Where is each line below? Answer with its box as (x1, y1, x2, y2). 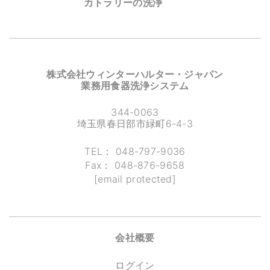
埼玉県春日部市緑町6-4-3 (77, 118, 193, 130)
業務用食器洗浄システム (81, 80, 189, 92)
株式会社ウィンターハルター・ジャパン (46, 68, 224, 81)
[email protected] (93, 173, 177, 186)
